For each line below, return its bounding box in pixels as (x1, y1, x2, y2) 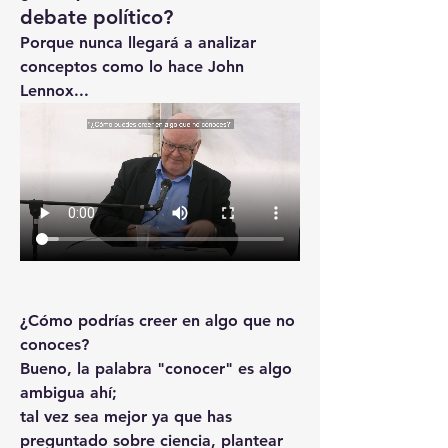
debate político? (20, 5, 173, 30)
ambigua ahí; (20, 382, 117, 402)
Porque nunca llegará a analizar (20, 33, 256, 53)
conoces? (20, 334, 89, 354)
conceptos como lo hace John (20, 57, 244, 77)
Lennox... (20, 81, 89, 101)
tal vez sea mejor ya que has (20, 406, 232, 426)
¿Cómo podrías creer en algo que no (20, 310, 295, 330)
